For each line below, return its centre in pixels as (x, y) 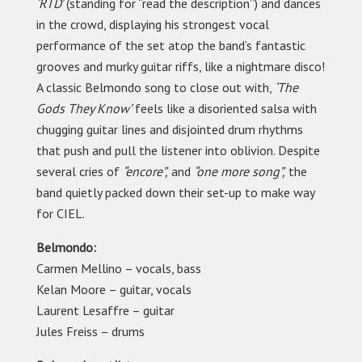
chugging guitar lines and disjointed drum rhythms (170, 130)
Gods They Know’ (84, 109)
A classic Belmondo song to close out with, (154, 88)
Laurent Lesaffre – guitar (105, 311)
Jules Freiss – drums (90, 332)
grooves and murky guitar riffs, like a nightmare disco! (181, 67)
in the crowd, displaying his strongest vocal (153, 25)
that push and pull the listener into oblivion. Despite (178, 151)
